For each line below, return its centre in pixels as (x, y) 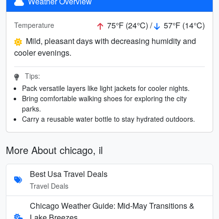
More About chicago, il (54, 150)
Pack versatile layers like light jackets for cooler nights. (106, 88)
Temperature (34, 25)
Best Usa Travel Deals (69, 174)
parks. (32, 108)
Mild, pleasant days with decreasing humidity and (111, 41)
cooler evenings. (43, 52)
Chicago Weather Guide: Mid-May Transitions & (112, 205)
